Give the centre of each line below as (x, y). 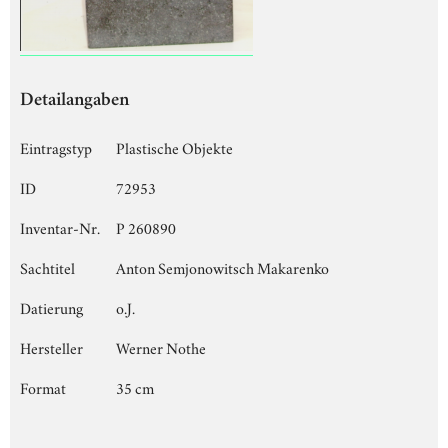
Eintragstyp (56, 146)
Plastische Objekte (174, 146)
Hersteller (51, 346)
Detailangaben (74, 101)
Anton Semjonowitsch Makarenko (222, 266)
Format (43, 386)
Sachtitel (47, 266)
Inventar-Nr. (60, 226)
